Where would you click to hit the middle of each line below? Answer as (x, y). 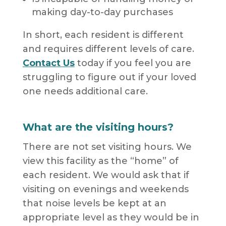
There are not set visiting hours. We (107, 147)
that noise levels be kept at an (94, 204)
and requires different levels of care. (108, 49)
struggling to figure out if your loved (109, 77)
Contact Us (48, 63)
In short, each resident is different (103, 35)
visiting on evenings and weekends (105, 189)
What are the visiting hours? (98, 127)
